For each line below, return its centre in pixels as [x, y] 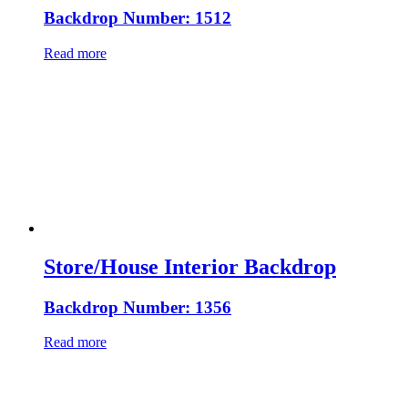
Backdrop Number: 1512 [138, 18]
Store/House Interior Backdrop [190, 266]
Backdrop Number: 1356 [138, 307]
